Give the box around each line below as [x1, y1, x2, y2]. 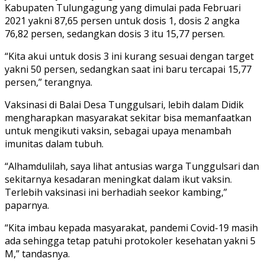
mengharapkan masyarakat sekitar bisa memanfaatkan [5, 111, 251, 124]
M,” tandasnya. [5, 247, 70, 260]
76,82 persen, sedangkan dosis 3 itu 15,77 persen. [5, 27, 225, 40]
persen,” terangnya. [5, 75, 92, 89]
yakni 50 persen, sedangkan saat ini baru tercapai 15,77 [5, 62, 251, 76]
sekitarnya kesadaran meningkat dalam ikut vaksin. [5, 172, 232, 186]
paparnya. [5, 198, 49, 212]
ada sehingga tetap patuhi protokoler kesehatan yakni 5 [5, 234, 256, 247]
